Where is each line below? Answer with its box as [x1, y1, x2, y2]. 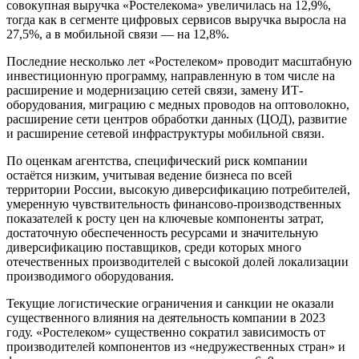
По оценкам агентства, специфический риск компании [6, 153, 308, 167]
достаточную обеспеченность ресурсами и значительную [6, 225, 318, 240]
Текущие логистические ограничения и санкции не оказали [6, 296, 334, 310]
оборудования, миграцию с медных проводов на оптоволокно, [6, 97, 349, 111]
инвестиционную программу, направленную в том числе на [6, 68, 335, 83]
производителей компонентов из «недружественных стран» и [6, 339, 345, 353]
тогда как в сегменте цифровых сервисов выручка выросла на [6, 12, 346, 26]
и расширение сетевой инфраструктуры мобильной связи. [6, 126, 325, 140]
